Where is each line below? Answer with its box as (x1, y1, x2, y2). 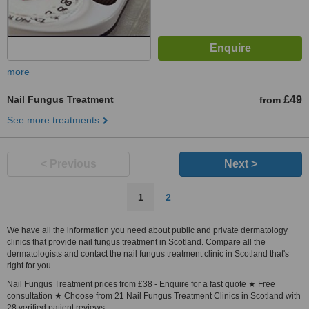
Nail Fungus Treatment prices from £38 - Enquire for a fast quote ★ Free (7, 279, 275, 289)
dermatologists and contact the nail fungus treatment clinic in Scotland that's (7, 249, 289, 259)
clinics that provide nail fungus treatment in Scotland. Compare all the (7, 237, 266, 247)
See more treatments (7, 114, 99, 126)
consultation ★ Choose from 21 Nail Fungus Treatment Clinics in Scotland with (7, 291, 301, 301)
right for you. (7, 261, 53, 270)
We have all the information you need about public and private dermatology (7, 226, 288, 235)
